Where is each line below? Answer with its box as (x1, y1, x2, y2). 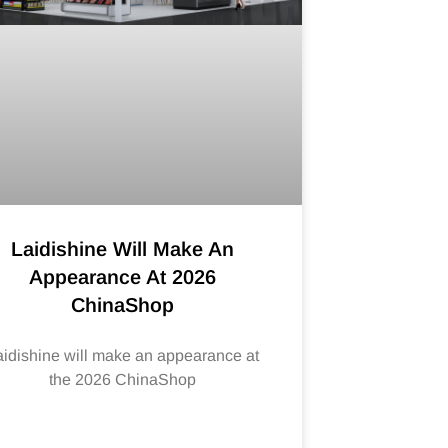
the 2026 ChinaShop (48, 371, 196, 389)
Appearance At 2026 (28, 266, 216, 289)
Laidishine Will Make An (10, 238, 234, 261)
